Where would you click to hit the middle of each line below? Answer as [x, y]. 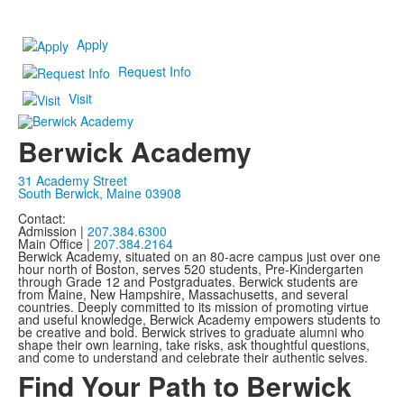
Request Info [155, 71]
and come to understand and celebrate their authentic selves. [193, 358]
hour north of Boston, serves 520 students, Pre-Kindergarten [191, 269]
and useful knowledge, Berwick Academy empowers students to [199, 320]
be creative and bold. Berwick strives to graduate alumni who [191, 332]
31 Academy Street [73, 181]
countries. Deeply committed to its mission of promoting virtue [193, 307]
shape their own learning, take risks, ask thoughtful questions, [194, 345]
